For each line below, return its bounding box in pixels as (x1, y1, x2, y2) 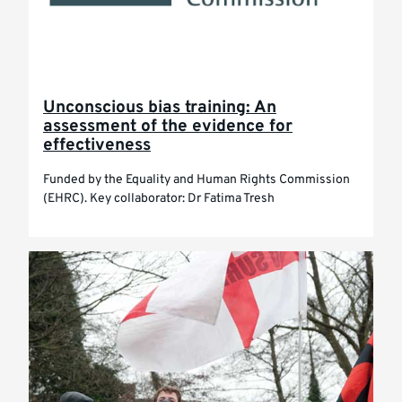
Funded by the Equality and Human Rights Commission (43, 171, 350, 188)
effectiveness (43, 135, 151, 156)
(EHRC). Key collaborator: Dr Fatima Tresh (43, 190, 275, 207)
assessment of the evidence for (43, 116, 293, 137)
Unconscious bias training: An (43, 97, 276, 118)
